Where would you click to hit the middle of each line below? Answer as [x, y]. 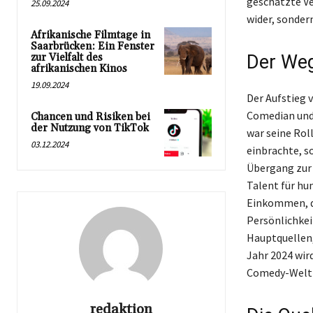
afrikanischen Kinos [79, 69]
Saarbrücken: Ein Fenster [93, 47]
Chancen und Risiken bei [90, 117]
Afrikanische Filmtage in [90, 36]
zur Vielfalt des [67, 58]
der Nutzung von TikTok [90, 129]
